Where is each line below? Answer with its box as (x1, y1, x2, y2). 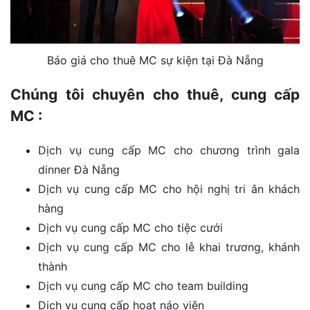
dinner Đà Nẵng (38, 163, 120, 177)
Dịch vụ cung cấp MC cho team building (38, 279, 248, 293)
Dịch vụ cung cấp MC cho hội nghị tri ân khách (38, 182, 300, 197)
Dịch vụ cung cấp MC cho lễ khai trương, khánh (38, 240, 300, 255)
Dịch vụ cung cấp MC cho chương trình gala (38, 143, 300, 158)
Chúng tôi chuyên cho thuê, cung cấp (10, 86, 300, 104)
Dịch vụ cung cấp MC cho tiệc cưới (38, 221, 223, 235)
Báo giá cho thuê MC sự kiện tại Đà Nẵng (46, 53, 264, 68)
